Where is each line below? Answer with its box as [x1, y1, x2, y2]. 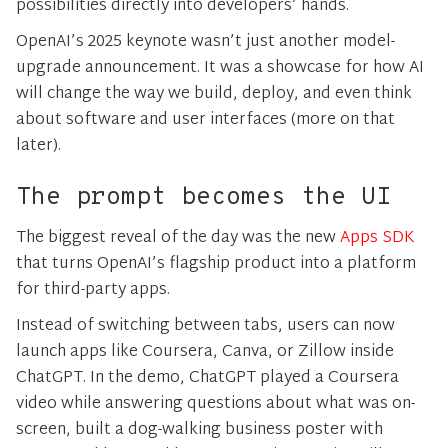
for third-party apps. [16, 275, 170, 305]
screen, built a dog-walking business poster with [16, 415, 383, 445]
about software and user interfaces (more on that [16, 105, 395, 135]
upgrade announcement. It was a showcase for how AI [16, 53, 424, 83]
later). [16, 131, 61, 161]
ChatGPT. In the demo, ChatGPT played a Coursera [16, 363, 399, 393]
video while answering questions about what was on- [16, 389, 415, 419]
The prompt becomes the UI [16, 182, 391, 213]
